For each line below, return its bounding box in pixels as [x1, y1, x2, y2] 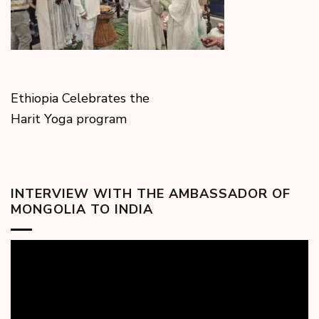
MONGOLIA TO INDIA [11, 201, 153, 219]
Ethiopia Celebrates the [11, 90, 150, 108]
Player [10, 256, 48, 274]
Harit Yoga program [11, 110, 127, 128]
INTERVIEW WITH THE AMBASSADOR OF [11, 185, 291, 203]
